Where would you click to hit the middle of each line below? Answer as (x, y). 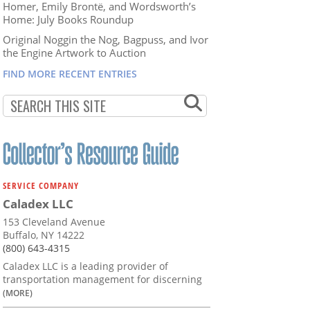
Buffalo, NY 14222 (44, 235)
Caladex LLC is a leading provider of (85, 266)
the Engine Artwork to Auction (74, 52)
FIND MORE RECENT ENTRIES (70, 73)
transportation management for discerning (102, 280)
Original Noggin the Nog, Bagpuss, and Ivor (106, 39)
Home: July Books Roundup (68, 19)
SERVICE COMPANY (41, 186)
